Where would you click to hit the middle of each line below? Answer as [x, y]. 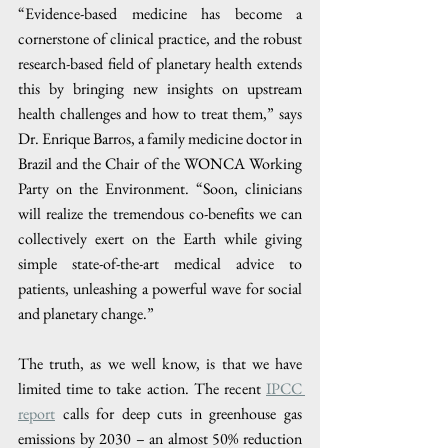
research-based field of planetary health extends [160, 63]
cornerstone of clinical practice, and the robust [160, 38]
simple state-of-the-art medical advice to [160, 263]
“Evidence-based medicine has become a [160, 13]
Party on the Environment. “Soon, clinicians [160, 188]
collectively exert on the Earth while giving [160, 238]
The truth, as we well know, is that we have [160, 363]
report [36, 413]
